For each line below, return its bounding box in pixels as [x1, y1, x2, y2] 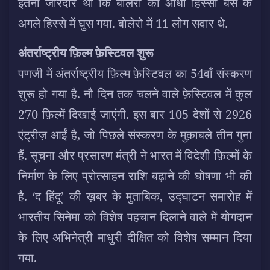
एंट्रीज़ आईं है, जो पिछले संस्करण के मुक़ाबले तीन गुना [18, 126, 252, 143]
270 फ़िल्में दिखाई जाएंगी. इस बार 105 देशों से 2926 [18, 105, 252, 122]
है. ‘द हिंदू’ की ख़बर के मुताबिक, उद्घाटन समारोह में [18, 187, 252, 204]
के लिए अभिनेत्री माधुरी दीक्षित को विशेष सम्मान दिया [18, 228, 252, 245]
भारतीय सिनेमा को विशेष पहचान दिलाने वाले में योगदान [18, 208, 252, 225]
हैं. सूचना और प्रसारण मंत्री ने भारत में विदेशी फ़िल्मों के [18, 146, 252, 163]
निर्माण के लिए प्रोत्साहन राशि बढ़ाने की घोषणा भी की [18, 167, 252, 184]
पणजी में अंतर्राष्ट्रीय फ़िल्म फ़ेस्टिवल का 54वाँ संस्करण [18, 64, 252, 81]
